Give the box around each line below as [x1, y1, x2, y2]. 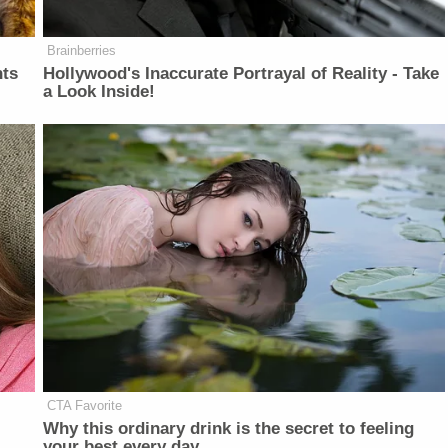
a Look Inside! [43, 82, 156, 102]
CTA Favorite [47, 398, 123, 414]
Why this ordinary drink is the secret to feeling [43, 419, 415, 439]
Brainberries [47, 43, 117, 59]
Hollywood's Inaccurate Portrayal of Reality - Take [43, 64, 440, 84]
